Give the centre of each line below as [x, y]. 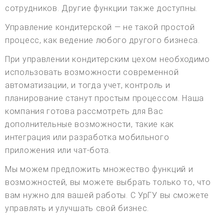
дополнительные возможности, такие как [89, 124]
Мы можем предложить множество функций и [99, 169]
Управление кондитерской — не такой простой [100, 27]
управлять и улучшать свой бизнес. [77, 208]
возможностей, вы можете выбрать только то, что [108, 182]
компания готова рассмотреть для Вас [84, 111]
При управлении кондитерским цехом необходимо [107, 59]
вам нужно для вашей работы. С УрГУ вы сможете [107, 195]
